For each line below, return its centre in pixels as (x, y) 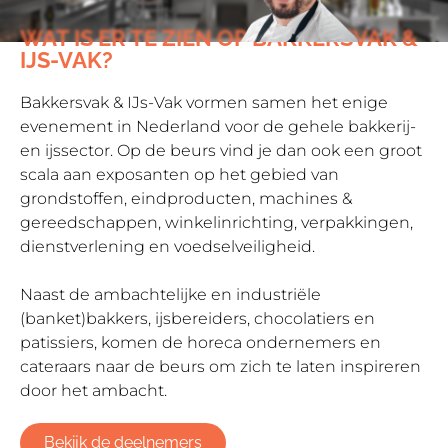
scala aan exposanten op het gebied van (179, 175)
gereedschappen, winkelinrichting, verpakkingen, (216, 223)
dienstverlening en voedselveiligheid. (169, 247)
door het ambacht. (95, 391)
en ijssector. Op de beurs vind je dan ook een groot (221, 151)
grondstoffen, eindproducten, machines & (186, 199)
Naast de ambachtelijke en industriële (170, 295)
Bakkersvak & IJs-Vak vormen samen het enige (204, 103)
